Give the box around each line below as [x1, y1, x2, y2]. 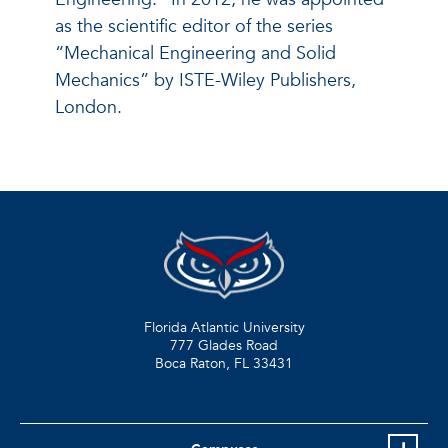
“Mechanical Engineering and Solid [55, 41, 336, 67]
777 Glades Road [170, 335, 278, 355]
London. [55, 95, 122, 121]
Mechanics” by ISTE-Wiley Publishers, [55, 68, 356, 94]
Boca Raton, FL [155, 353, 249, 373]
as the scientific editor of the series [55, 14, 333, 40]
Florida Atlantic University [143, 317, 305, 337]
